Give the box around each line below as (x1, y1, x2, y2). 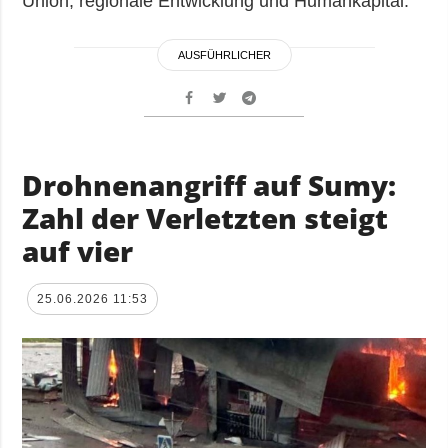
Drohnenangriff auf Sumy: (22, 165, 397, 204)
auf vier (22, 231, 134, 270)
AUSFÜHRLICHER (177, 48, 271, 61)
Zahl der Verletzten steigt (22, 198, 389, 237)
